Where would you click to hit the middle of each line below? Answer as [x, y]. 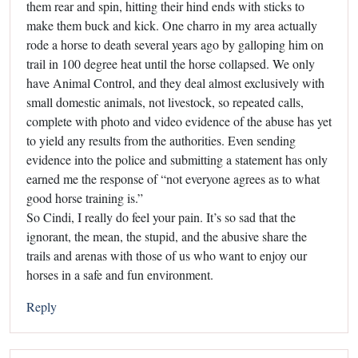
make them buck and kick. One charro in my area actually [172, 25]
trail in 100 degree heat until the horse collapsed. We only [171, 63]
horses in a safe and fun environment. [120, 274]
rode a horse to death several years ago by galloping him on [175, 44]
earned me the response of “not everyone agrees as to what [173, 178]
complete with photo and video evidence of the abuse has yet [179, 121]
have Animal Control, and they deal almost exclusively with [175, 82]
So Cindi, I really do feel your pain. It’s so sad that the [161, 217]
